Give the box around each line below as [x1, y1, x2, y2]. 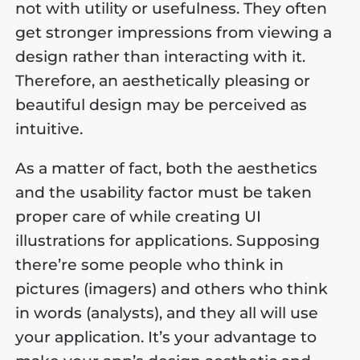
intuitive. [15, 119, 84, 138]
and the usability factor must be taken [15, 182, 313, 202]
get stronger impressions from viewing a [15, 22, 333, 42]
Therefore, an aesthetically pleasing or [15, 71, 311, 90]
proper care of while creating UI [15, 207, 262, 226]
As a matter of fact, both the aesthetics [15, 158, 318, 178]
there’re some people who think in [15, 255, 284, 274]
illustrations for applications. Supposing [15, 231, 321, 250]
